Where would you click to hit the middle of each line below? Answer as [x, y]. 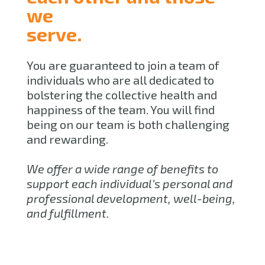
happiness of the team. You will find [121, 109]
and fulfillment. [68, 213]
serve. [54, 33]
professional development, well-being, [131, 198]
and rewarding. [67, 139]
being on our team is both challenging [128, 124]
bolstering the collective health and [122, 94]
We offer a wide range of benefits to [122, 168]
